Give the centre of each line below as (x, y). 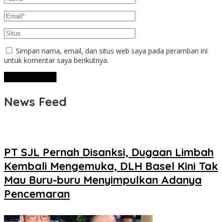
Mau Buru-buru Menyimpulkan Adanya (103, 180)
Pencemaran (37, 194)
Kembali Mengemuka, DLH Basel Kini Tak (111, 166)
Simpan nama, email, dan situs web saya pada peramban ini (112, 51)
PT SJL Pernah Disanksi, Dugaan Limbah (109, 152)
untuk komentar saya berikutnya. (56, 60)
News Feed (35, 102)
